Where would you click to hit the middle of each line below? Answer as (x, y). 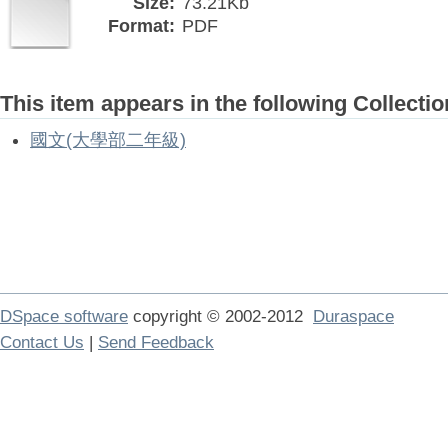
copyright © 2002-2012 (220, 316)
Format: (141, 26)
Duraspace (353, 316)
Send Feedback (156, 342)
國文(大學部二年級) (108, 140)
